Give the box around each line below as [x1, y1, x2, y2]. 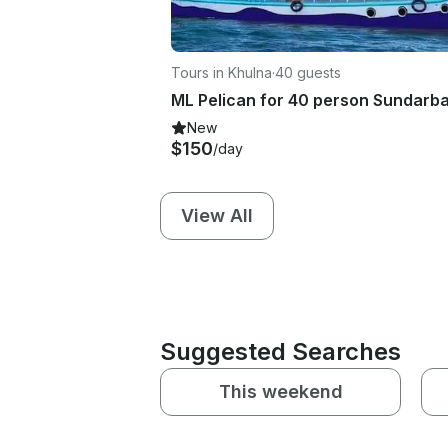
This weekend [218, 380, 343, 402]
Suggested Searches [160, 336, 401, 366]
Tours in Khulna [171, 63, 272, 81]
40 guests [275, 63, 341, 81]
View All [181, 204, 253, 226]
